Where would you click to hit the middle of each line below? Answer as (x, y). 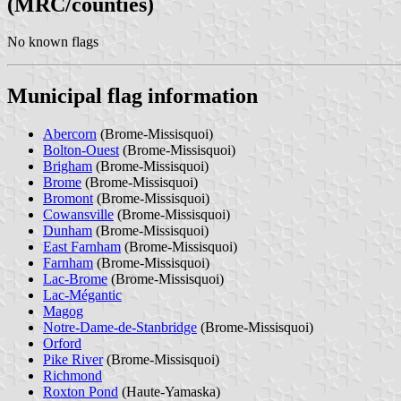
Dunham (68, 231)
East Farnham (82, 247)
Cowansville (78, 215)
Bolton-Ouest (81, 150)
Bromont (68, 199)
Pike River (73, 360)
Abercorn (70, 134)
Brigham (68, 166)
